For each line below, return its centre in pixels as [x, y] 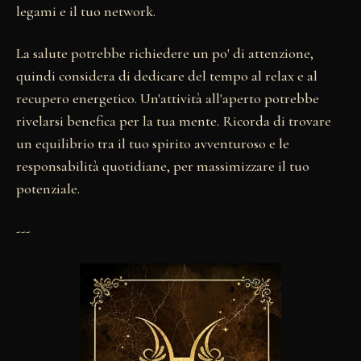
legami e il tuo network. [86, 11]
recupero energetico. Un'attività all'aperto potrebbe [168, 98]
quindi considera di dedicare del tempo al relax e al [167, 75]
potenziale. [48, 188]
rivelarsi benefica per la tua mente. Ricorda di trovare [174, 120]
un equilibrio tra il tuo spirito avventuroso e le [153, 143]
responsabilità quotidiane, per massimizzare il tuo [163, 166]
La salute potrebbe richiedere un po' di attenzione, [165, 53]
